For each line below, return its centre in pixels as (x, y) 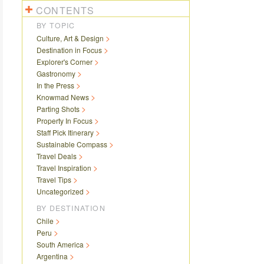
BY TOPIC (56, 25)
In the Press (55, 85)
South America (60, 244)
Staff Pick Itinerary (65, 132)
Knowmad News (63, 97)
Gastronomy (56, 73)
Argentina (52, 256)
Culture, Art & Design (70, 38)
